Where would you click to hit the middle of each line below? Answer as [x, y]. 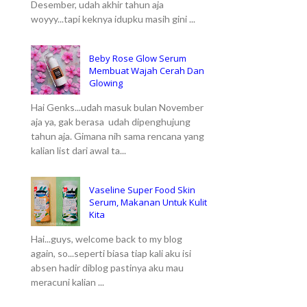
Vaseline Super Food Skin [142, 190]
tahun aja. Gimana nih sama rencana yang [118, 136]
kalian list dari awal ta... [78, 151]
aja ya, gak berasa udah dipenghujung [111, 122]
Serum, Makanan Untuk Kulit [148, 202]
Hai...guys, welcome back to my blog [107, 238]
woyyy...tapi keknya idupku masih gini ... [113, 19]
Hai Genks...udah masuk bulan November [117, 108]
